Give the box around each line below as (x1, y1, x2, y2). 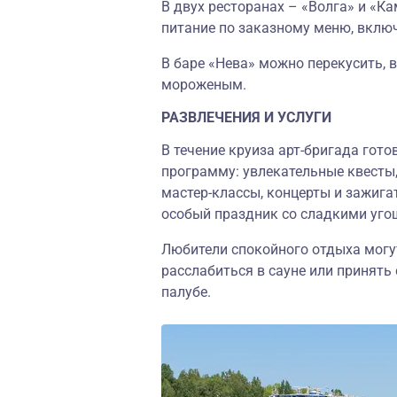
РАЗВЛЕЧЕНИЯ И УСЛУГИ (161, 109, 331, 126)
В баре (161, 55, 208, 72)
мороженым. (161, 76, 246, 93)
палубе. (161, 284, 211, 300)
